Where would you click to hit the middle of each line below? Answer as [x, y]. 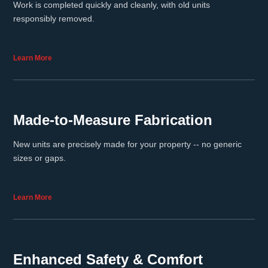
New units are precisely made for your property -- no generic [127, 144]
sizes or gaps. [39, 158]
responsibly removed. [54, 19]
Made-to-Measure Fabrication [113, 120]
